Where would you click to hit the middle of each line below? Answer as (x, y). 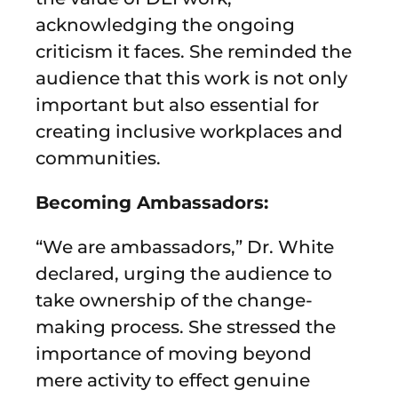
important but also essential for (177, 104)
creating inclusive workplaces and (189, 131)
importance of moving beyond (174, 353)
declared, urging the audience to (184, 273)
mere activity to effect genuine (173, 380)
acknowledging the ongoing (165, 24)
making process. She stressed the (186, 326)
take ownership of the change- (174, 300)
